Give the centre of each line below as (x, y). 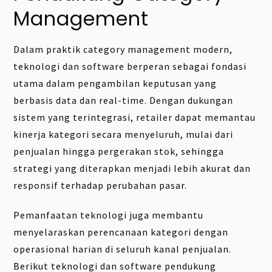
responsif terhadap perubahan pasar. (100, 185)
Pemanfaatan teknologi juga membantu (109, 215)
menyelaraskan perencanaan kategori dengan (121, 232)
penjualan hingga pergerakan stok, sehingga (119, 151)
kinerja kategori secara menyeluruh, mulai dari (124, 134)
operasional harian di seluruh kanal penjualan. (123, 249)
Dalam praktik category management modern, (123, 49)
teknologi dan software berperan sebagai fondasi (130, 66)
